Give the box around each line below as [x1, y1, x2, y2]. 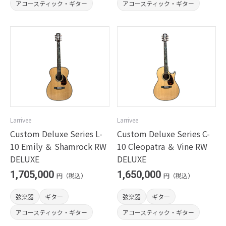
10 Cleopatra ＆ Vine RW [117, 140, 207, 152]
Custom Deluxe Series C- [117, 128, 210, 140]
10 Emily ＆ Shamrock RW [10, 140, 106, 152]
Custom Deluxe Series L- [10, 128, 102, 140]
